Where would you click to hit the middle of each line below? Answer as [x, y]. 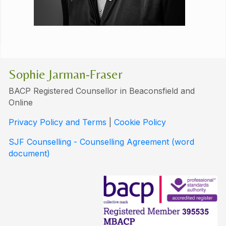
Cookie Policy [140, 122]
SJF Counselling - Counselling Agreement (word [101, 142]
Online [21, 102]
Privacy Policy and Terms [58, 122]
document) [29, 153]
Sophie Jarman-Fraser [66, 74]
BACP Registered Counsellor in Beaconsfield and [102, 91]
